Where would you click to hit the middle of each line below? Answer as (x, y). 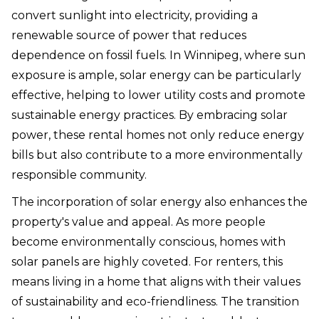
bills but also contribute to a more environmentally (157, 155)
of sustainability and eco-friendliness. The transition (155, 302)
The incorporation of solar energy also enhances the (159, 202)
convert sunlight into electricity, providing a (135, 16)
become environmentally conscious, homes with (148, 242)
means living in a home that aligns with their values (156, 282)
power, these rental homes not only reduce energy (158, 135)
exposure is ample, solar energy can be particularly (156, 75)
